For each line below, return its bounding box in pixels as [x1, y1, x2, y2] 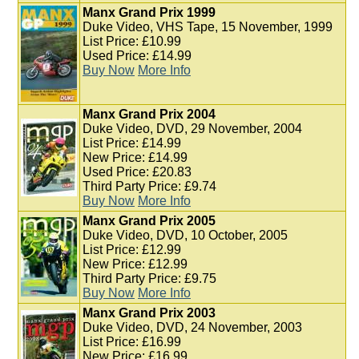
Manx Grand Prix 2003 [83, 306, 216, 320]
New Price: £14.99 [83, 151, 188, 164]
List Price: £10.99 [83, 34, 181, 48]
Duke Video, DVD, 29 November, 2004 [83, 122, 302, 135]
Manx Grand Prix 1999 [83, 6, 216, 19]
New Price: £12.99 [83, 257, 188, 271]
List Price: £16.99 [83, 335, 181, 349]
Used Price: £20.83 [83, 165, 192, 179]
